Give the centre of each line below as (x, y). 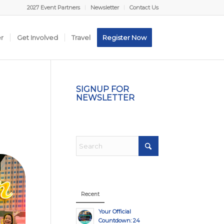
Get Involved (38, 37)
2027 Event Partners (54, 7)
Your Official (114, 211)
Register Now (125, 37)
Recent (90, 194)
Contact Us (144, 7)
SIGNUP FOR (102, 89)
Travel (81, 37)
